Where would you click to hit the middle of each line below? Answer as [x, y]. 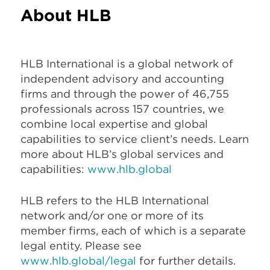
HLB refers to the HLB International [115, 201]
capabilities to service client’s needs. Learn [135, 139]
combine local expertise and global [114, 124]
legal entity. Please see [81, 246]
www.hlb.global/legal [78, 261]
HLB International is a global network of [127, 64]
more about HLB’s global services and [122, 154]
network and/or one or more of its [112, 216]
